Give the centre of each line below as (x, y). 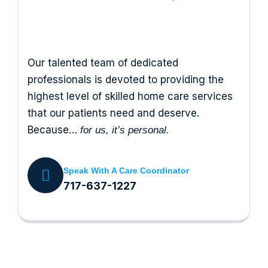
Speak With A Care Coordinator (126, 170)
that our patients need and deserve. (113, 113)
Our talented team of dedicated (103, 63)
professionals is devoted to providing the (126, 80)
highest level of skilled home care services (130, 96)
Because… (54, 130)
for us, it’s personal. (125, 130)
